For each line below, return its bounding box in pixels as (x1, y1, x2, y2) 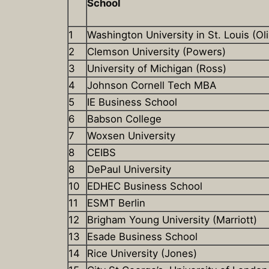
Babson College (87, 113, 162, 125)
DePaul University (87, 163, 171, 176)
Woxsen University (87, 130, 175, 142)
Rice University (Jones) (87, 247, 197, 260)
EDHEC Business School (87, 180, 202, 193)
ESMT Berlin (87, 197, 145, 210)
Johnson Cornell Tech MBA (87, 79, 216, 92)
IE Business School (87, 96, 177, 109)
